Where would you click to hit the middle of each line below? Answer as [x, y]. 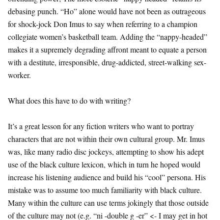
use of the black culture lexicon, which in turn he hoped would [104, 165]
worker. [19, 75]
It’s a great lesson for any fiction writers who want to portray [101, 126]
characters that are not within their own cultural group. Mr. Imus [106, 139]
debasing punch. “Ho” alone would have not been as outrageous [107, 11]
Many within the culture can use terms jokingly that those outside [108, 203]
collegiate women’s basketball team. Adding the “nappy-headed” [108, 37]
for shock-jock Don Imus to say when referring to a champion [103, 24]
